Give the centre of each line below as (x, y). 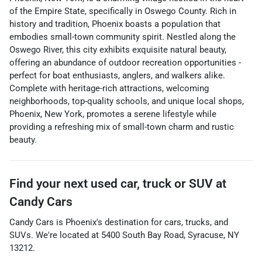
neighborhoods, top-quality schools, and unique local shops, (127, 101)
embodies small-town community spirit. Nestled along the (123, 37)
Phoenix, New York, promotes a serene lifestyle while (113, 114)
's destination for (129, 222)
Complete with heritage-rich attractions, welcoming (109, 88)
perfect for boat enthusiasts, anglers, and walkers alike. (117, 75)
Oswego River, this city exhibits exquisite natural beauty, (118, 50)
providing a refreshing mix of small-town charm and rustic (122, 127)
